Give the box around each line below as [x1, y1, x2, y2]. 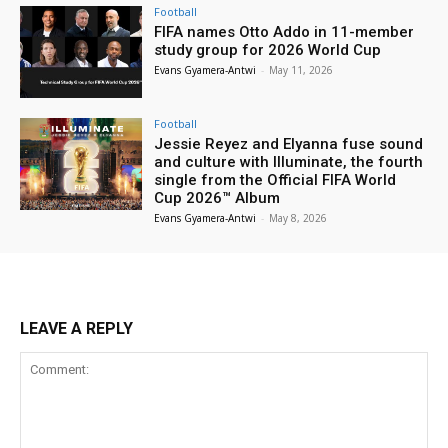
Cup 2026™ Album [154, 188, 281, 207]
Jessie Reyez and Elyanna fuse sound [154, 134, 424, 153]
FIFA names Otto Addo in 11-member [154, 22, 415, 41]
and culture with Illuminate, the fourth [154, 152, 424, 171]
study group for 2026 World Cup [154, 40, 382, 59]
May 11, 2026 [269, 62, 334, 77]
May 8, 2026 [269, 210, 328, 225]
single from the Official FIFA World [154, 170, 397, 189]
